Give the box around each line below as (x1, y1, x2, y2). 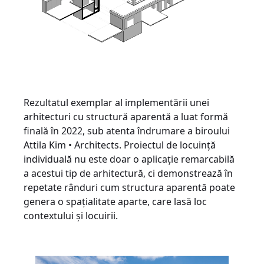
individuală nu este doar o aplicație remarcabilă (24, 153, 235, 166)
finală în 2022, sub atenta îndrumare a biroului (24, 124, 230, 138)
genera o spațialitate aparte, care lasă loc (24, 195, 207, 209)
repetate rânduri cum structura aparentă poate (24, 181, 235, 194)
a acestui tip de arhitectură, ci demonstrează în (24, 167, 233, 180)
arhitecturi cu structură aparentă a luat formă (24, 110, 228, 124)
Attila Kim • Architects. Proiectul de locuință (24, 138, 216, 152)
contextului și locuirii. (24, 209, 120, 223)
